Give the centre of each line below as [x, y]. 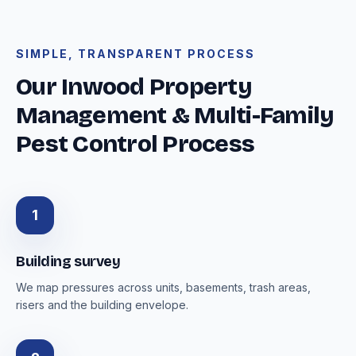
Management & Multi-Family [175, 115]
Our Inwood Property [134, 87]
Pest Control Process [135, 144]
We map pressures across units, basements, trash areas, [163, 287]
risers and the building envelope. [102, 305]
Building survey [68, 261]
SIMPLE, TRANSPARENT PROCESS [135, 54]
